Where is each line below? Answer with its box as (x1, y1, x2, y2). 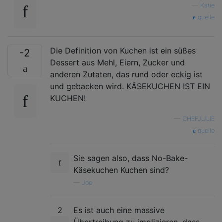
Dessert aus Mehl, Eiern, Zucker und (50, 57, 185, 67)
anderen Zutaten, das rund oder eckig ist (50, 69, 203, 79)
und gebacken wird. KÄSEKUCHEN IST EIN (50, 81, 210, 91)
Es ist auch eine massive (73, 205, 165, 215)
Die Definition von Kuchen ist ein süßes (50, 45, 196, 55)
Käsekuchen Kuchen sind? (73, 165, 169, 175)
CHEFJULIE (182, 114, 215, 122)
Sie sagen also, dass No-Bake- (73, 153, 188, 163)
